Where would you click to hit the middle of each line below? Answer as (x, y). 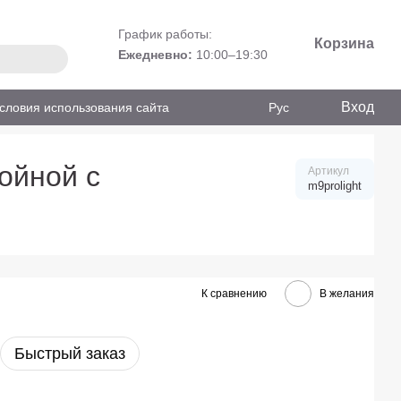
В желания (347, 293)
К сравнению (234, 293)
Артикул (328, 171)
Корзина (344, 43)
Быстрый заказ (70, 354)
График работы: (165, 34)
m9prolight (335, 186)
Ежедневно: (155, 55)
